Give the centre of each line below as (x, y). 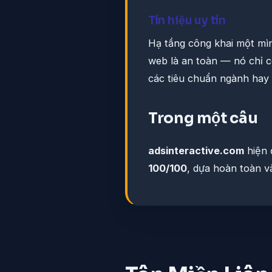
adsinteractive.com (196, 151)
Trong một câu (203, 118)
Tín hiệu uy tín (187, 21)
